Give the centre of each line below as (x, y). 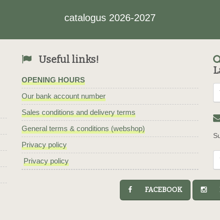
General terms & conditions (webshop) (83, 128)
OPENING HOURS (53, 80)
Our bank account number (64, 96)
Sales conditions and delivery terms (79, 112)
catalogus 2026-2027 (110, 18)
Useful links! (69, 59)
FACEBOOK (159, 190)
